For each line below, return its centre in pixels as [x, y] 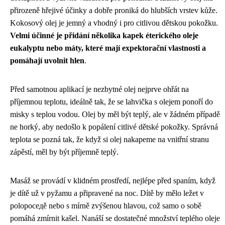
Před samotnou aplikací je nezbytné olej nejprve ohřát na [99, 89]
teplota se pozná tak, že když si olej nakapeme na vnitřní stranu [109, 139]
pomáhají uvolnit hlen [47, 60]
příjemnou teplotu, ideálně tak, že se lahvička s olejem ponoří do [111, 101]
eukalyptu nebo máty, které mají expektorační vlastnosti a [108, 48]
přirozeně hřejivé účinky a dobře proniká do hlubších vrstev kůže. [114, 10]
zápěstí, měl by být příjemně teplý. [64, 152]
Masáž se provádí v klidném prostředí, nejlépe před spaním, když [113, 180]
